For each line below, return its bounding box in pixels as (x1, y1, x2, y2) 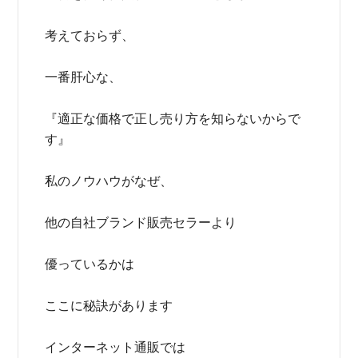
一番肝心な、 (45, 70, 122, 85)
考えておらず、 (45, 28, 135, 43)
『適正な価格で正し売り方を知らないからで (45, 111, 301, 126)
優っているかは (45, 257, 135, 272)
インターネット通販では (45, 340, 186, 355)
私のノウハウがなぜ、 (45, 173, 173, 189)
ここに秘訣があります (45, 298, 173, 313)
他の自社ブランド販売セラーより (45, 215, 237, 230)
